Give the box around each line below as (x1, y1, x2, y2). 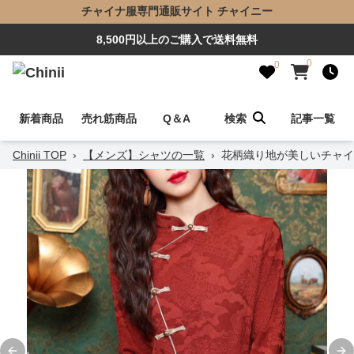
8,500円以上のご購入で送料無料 (96, 33, 258, 46)
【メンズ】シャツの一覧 (83, 149, 205, 161)
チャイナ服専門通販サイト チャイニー (81, 5, 273, 17)
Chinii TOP (13, 149, 66, 161)
